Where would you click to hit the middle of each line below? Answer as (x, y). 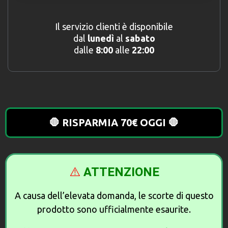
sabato (140, 38)
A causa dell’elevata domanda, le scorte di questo (114, 196)
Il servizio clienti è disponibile (114, 27)
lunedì (101, 38)
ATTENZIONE (121, 173)
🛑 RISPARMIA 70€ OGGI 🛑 (114, 123)
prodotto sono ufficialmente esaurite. (114, 209)
